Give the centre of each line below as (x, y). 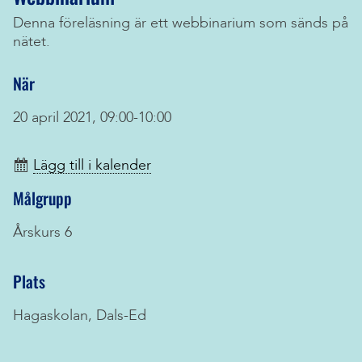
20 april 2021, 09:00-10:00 (92, 118)
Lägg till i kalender (92, 165)
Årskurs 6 (42, 232)
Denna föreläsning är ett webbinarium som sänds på (181, 23)
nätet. (32, 42)
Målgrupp (42, 198)
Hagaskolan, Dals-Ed (80, 316)
